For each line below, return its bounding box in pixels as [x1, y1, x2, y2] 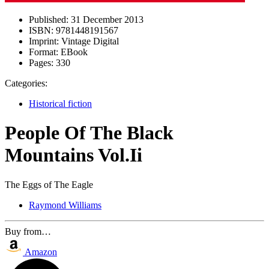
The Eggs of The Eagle [5, 179, 93, 190]
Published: [29, 14, 68, 25]
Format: [29, 47, 58, 57]
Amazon [25, 246, 57, 257]
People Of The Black [5, 122, 174, 144]
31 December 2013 [68, 14, 144, 25]
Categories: [5, 78, 47, 88]
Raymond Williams [29, 199, 101, 210]
